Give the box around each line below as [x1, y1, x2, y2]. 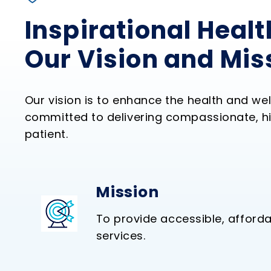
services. [96, 227, 146, 243]
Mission [96, 181, 163, 203]
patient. [24, 126, 68, 142]
